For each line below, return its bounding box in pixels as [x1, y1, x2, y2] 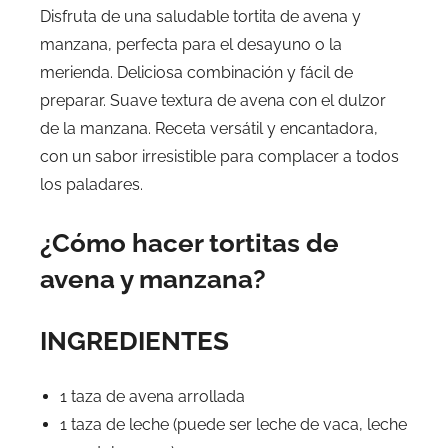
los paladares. [40, 175, 143, 194]
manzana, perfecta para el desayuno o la [40, 35, 342, 54]
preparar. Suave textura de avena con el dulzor [40, 91, 386, 110]
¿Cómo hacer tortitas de [40, 228, 339, 258]
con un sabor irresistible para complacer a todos [40, 147, 399, 166]
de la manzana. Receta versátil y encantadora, [40, 119, 378, 138]
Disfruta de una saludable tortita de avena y [40, 7, 361, 26]
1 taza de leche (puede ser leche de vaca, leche [60, 415, 407, 434]
